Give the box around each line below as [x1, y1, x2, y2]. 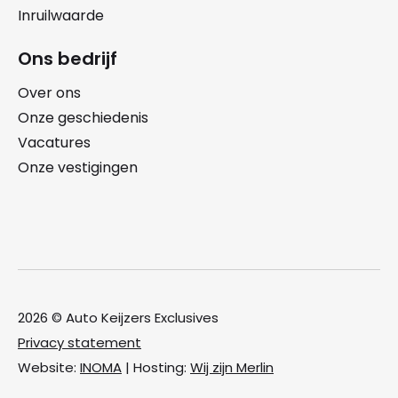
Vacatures [18, 131, 91, 153]
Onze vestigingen [18, 156, 138, 178]
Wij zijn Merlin [190, 357, 274, 377]
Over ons [18, 82, 81, 103]
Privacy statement [18, 332, 141, 352]
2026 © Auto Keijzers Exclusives [18, 307, 219, 327]
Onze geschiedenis [18, 107, 148, 128]
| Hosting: [122, 357, 190, 377]
